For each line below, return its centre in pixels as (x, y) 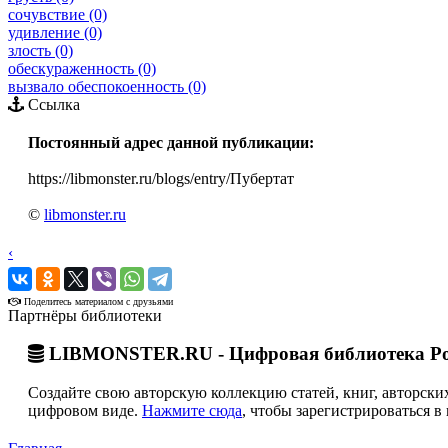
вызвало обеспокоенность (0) (107, 86)
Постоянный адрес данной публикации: (171, 142)
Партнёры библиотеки (85, 315)
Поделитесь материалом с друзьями (97, 301)
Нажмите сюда (192, 411)
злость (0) (40, 50)
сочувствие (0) (57, 14)
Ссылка (52, 104)
